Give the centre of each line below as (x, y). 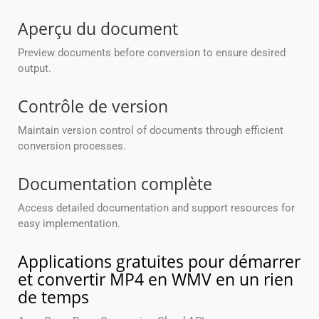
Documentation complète (115, 184)
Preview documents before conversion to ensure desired (152, 53)
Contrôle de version (93, 106)
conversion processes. (72, 146)
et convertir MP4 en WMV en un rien (156, 279)
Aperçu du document (98, 29)
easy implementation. (69, 224)
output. (35, 69)
